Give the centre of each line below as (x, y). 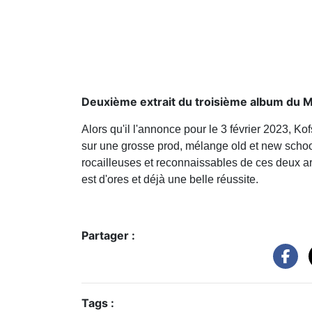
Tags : (98, 303)
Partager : (108, 235)
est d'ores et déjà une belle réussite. (171, 179)
